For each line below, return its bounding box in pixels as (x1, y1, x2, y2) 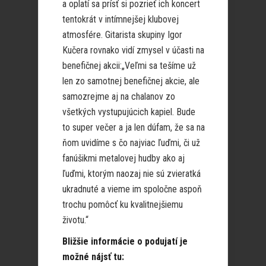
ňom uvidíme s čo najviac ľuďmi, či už (62, 137, 200, 149)
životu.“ (62, 214, 88, 226)
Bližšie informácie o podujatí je (62, 236, 188, 248)
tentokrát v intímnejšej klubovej (62, 14, 179, 26)
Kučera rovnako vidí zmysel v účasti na (62, 45, 204, 56)
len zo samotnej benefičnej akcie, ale (62, 75, 199, 87)
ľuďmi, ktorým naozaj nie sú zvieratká (62, 168, 201, 180)
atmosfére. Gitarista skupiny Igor (62, 29, 182, 41)
